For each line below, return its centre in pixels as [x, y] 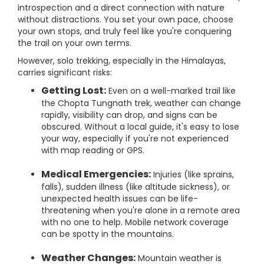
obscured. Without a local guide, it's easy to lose [140, 127]
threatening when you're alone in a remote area [141, 210]
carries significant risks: [65, 72]
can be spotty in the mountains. [108, 234]
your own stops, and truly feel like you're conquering [125, 31]
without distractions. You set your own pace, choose [126, 19]
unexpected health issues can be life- [120, 199]
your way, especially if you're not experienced [135, 138]
